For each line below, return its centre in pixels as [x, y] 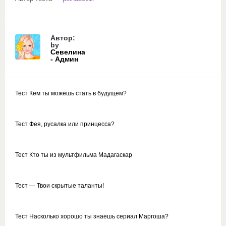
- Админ [64, 59]
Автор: [63, 38]
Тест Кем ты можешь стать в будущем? [71, 93]
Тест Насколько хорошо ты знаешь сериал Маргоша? [92, 216]
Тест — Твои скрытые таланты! [60, 186]
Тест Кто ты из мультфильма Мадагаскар [74, 155]
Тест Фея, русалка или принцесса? [65, 124]
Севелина [68, 52]
